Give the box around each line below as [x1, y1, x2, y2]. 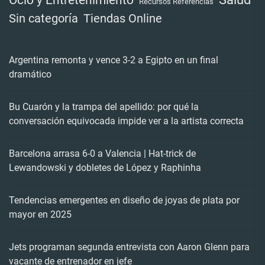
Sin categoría [9, 11, 78, 25]
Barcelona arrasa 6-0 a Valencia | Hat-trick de [9, 147, 196, 159]
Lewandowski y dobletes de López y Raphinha [9, 161, 201, 173]
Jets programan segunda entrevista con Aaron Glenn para [9, 241, 250, 253]
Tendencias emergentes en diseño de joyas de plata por [9, 194, 240, 206]
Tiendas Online [83, 11, 162, 25]
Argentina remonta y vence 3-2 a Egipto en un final [9, 54, 218, 66]
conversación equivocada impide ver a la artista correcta [9, 115, 244, 127]
